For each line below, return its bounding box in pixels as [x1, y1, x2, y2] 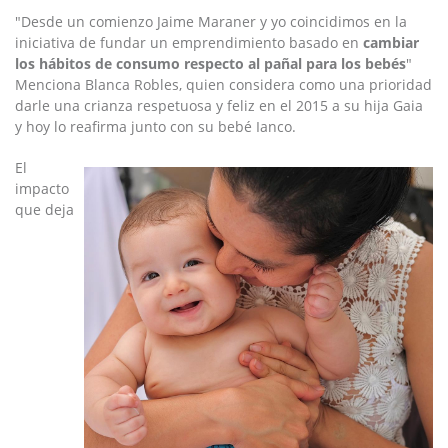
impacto [15, 179, 69, 198]
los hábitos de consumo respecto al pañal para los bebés [15, 54, 406, 73]
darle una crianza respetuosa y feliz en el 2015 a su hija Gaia [15, 96, 423, 115]
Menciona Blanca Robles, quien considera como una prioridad [15, 75, 432, 94]
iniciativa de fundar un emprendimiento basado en [15, 33, 363, 52]
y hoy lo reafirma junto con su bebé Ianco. [15, 117, 296, 136]
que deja [15, 200, 74, 219]
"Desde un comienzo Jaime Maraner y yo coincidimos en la [15, 12, 407, 31]
